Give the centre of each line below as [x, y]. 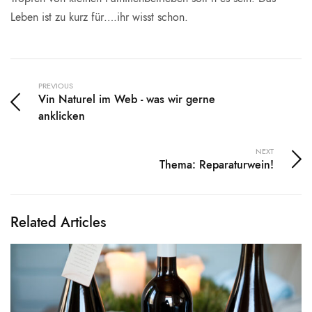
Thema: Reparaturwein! [217, 165]
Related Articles [58, 223]
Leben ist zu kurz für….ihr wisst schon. [100, 17]
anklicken [62, 116]
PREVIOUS [56, 86]
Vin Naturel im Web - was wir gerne [127, 100]
